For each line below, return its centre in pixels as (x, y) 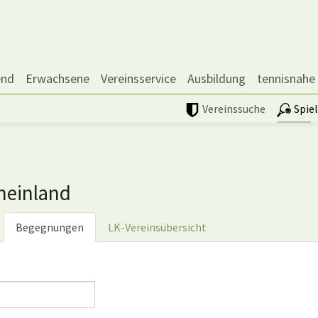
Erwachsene (57, 78)
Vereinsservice (138, 78)
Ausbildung (216, 78)
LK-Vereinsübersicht (157, 227)
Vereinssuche (234, 109)
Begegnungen (50, 227)
